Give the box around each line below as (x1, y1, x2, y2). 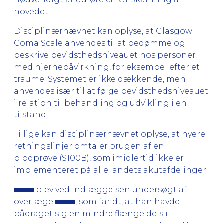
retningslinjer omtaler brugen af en (14, 141, 164, 151)
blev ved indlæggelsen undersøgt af (34, 184, 187, 194)
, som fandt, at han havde (75, 196, 180, 206)
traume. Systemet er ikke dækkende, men (14, 74, 186, 84)
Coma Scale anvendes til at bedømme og (14, 38, 185, 48)
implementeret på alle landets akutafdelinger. (14, 165, 208, 175)
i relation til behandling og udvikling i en (14, 98, 187, 108)
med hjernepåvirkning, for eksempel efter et (14, 62, 200, 72)
